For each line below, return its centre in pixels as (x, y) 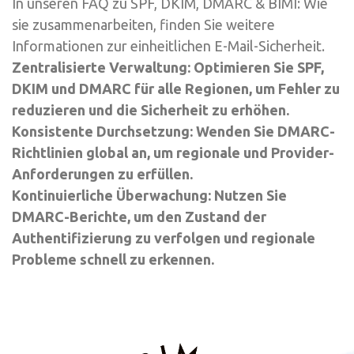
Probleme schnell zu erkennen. (113, 259)
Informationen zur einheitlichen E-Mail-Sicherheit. (168, 45)
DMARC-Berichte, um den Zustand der (139, 216)
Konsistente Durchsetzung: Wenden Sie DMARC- (173, 131)
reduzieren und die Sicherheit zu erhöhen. (151, 109)
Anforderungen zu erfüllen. (102, 173)
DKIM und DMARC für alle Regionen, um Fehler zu (176, 88)
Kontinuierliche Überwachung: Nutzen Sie (149, 195)
